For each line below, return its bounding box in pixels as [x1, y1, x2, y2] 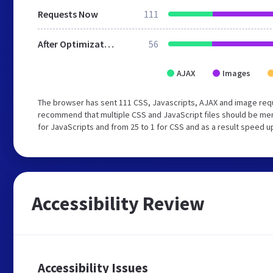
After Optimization [104, 38, 114, 50]
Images [222, 68, 250, 79]
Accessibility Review [32, 191, 205, 216]
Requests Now [38, 8, 98, 20]
